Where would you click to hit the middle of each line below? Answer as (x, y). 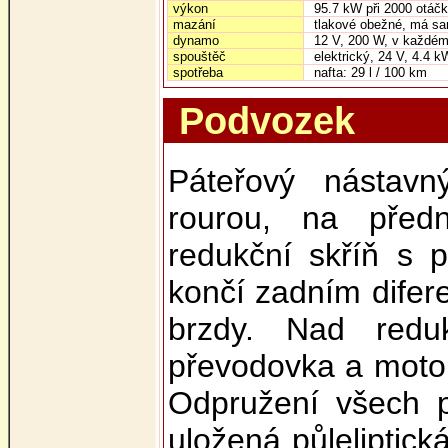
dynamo (195, 40)
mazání (194, 24)
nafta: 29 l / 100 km (370, 72)
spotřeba (197, 72)
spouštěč (199, 56)
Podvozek (266, 120)
